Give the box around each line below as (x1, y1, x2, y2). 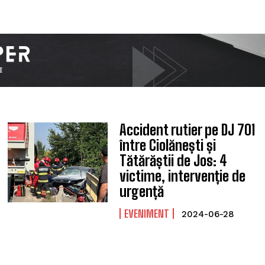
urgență (119, 183, 164, 200)
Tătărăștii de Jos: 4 (119, 152, 227, 169)
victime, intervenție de (119, 167, 245, 185)
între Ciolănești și (119, 137, 216, 154)
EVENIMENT (124, 207, 169, 220)
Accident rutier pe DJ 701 (119, 121, 255, 138)
